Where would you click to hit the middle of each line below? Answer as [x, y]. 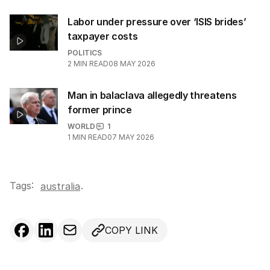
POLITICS [85, 53]
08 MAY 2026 [132, 64]
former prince [100, 110]
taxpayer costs [103, 36]
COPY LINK [131, 230]
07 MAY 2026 [131, 137]
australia [60, 186]
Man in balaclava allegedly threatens [152, 95]
